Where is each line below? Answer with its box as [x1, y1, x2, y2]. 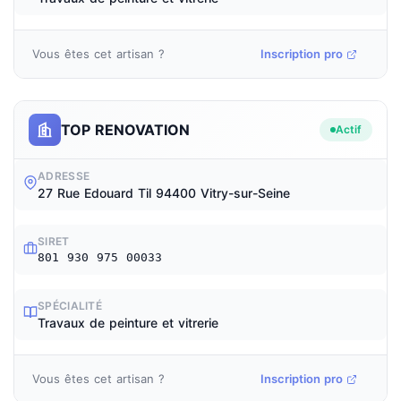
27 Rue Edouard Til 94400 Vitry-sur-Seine [38, 185, 290, 200]
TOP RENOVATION [61, 120, 190, 139]
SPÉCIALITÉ [38, 299, 102, 312]
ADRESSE [38, 169, 90, 183]
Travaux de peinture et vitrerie [38, 315, 218, 330]
